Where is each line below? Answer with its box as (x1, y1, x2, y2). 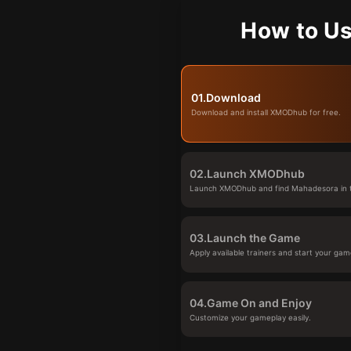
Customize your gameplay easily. (190, 313, 312, 323)
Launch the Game (207, 231, 301, 245)
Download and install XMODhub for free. (190, 108, 341, 118)
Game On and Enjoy (207, 296, 313, 310)
